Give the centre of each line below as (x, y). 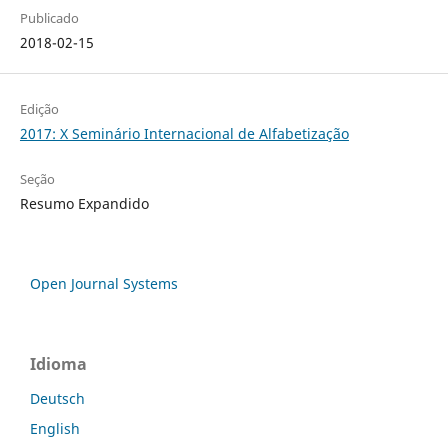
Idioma (58, 364)
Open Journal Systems (104, 284)
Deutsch (57, 399)
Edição (39, 109)
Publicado (49, 18)
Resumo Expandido (84, 204)
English (55, 429)
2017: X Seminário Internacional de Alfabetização (184, 134)
